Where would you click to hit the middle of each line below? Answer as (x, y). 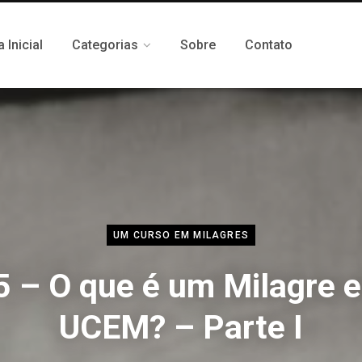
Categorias (105, 45)
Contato (269, 45)
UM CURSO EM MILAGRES (181, 235)
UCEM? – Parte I (181, 327)
